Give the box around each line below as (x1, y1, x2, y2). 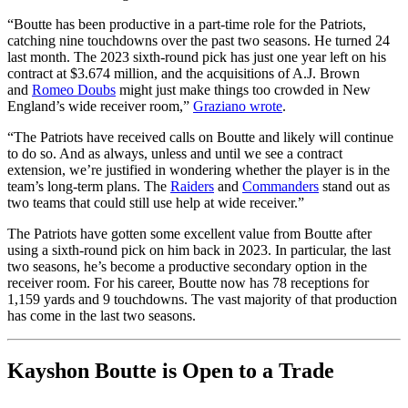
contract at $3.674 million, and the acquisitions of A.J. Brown (7, 66, 360, 82)
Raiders (170, 178, 214, 195)
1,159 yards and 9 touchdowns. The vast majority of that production (7, 291, 397, 308)
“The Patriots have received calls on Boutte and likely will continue (7, 129, 393, 146)
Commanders (242, 178, 319, 195)
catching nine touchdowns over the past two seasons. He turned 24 (7, 33, 390, 49)
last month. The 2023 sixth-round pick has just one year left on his (7, 49, 386, 66)
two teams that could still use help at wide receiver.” (7, 195, 304, 211)
